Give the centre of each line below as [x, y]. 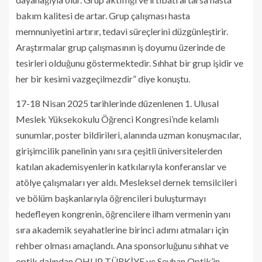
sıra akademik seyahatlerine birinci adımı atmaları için [122, 229]
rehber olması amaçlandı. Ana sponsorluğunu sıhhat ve [122, 245]
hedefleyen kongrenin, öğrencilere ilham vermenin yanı [123, 213]
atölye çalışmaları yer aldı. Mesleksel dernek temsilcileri [126, 182]
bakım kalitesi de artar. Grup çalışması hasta [103, 15]
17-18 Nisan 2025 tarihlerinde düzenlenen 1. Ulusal [117, 103]
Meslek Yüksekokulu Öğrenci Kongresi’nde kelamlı [117, 119]
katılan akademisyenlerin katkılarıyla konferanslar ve [121, 166]
